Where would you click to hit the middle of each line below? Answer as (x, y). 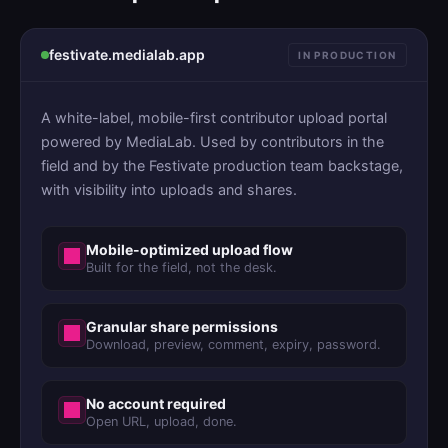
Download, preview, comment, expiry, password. (233, 344)
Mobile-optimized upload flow (189, 249)
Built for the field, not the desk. (181, 267)
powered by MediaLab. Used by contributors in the (212, 141)
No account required (156, 403)
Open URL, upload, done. (161, 421)
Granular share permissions (182, 326)
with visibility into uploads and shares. (169, 189)
